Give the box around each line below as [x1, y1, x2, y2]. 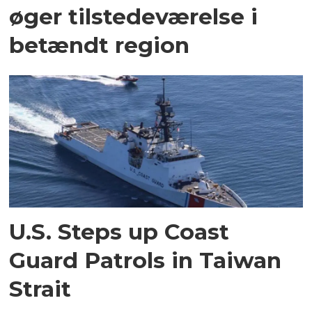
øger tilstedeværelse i [9, 3, 258, 31]
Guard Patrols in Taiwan [9, 247, 282, 274]
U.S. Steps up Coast [9, 218, 230, 246]
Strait [9, 275, 72, 303]
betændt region [9, 31, 190, 59]
